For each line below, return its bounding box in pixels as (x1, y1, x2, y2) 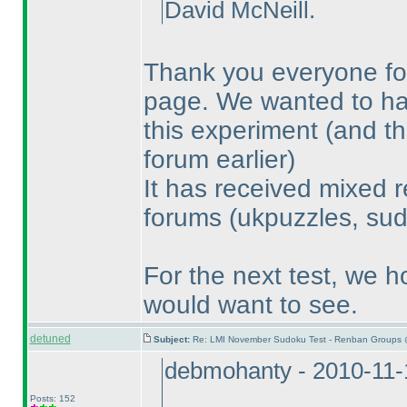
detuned (29, 333, 71, 345)
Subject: (153, 334, 193, 344)
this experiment (143, 116, 325, 144)
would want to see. (143, 291, 358, 319)
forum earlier (143, 145, 287, 174)
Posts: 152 (29, 393, 75, 403)
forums (143, 203, 229, 232)
